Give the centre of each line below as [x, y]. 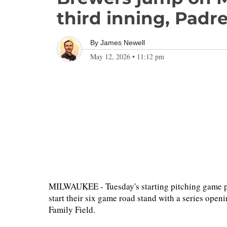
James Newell [123, 43]
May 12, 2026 [110, 56]
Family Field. [73, 210]
